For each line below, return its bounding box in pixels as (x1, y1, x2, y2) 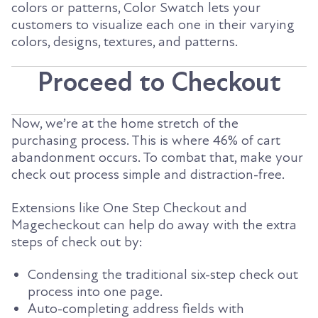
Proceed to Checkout (37, 66, 281, 99)
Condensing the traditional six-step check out (28, 266, 298, 284)
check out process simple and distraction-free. (11, 166, 285, 184)
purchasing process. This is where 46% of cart (11, 132, 280, 150)
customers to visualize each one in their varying (11, 16, 295, 33)
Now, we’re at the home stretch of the (11, 115, 238, 133)
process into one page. (28, 283, 163, 301)
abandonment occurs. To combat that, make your (11, 149, 303, 167)
